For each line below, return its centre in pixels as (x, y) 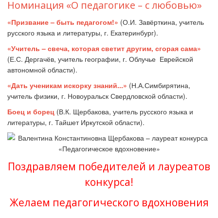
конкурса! (109, 182)
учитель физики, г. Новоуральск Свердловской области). (97, 96)
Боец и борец (32, 111)
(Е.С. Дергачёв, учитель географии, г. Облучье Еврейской (100, 59)
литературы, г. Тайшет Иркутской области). (76, 122)
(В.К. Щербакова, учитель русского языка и (125, 111)
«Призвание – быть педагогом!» (63, 22)
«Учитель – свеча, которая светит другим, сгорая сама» (104, 48)
